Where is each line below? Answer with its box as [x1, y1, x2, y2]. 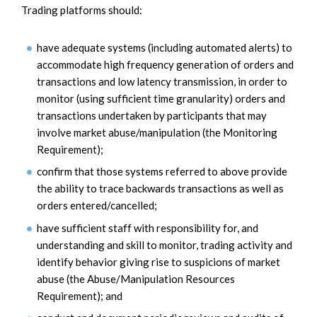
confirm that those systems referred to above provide [37, 165, 287, 178]
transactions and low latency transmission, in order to [37, 74, 287, 88]
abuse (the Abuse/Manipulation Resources [37, 272, 235, 285]
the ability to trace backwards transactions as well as [37, 182, 284, 195]
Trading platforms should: [21, 3, 142, 16]
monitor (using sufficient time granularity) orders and [37, 91, 285, 105]
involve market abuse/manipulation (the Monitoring [37, 125, 277, 139]
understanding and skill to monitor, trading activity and [37, 238, 292, 251]
